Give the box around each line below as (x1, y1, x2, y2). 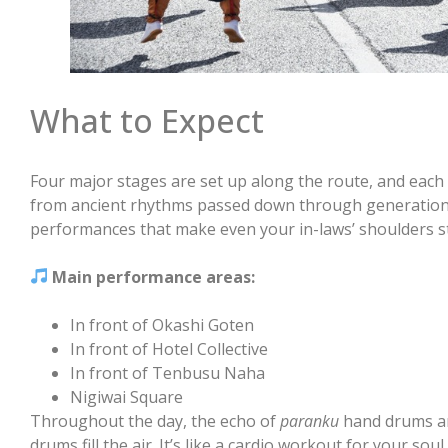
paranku (280, 409, 339, 432)
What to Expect (30, 98, 264, 142)
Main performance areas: (52, 265, 256, 288)
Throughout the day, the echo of (30, 409, 280, 432)
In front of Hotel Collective (70, 337, 268, 360)
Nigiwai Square (70, 385, 183, 408)
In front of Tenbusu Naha (70, 361, 265, 384)
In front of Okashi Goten (70, 313, 254, 336)
